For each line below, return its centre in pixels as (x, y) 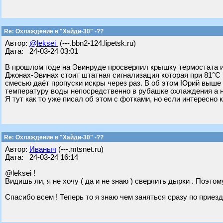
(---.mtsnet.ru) (80, 149)
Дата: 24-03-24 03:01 (42, 51)
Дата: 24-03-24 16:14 (42, 157)
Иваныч (43, 149)
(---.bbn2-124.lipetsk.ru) (97, 43)
